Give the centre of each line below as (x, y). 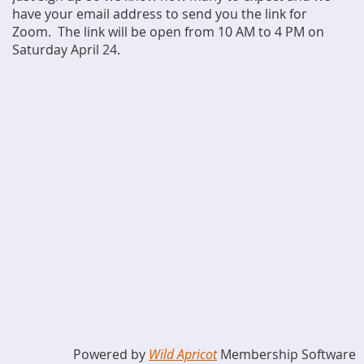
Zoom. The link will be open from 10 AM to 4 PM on (168, 32)
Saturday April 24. (66, 50)
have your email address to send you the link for (160, 14)
